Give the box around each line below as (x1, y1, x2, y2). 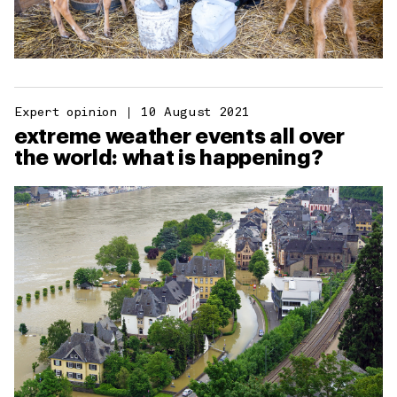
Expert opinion (14, 106, 117, 119)
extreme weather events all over (14, 125, 345, 147)
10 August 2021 (140, 106, 250, 119)
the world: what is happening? (14, 146, 323, 168)
